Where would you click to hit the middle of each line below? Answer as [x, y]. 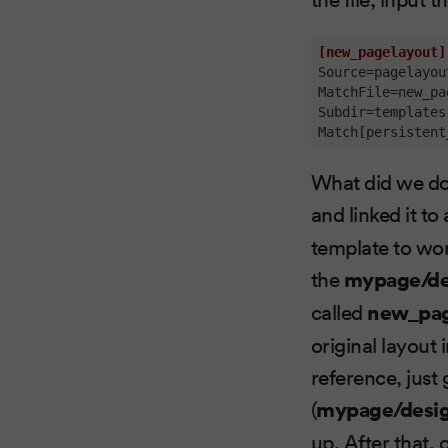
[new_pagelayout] [381, 51]
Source [341, 71]
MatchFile [353, 91]
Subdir [341, 111]
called [339, 310]
